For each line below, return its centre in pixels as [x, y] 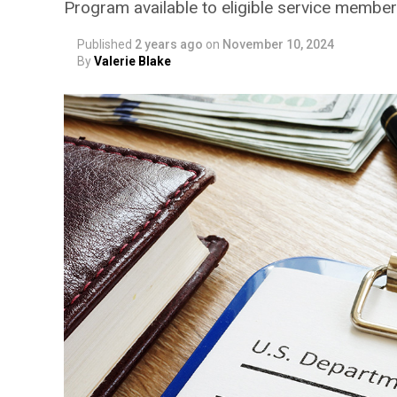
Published [105, 44]
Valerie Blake [132, 61]
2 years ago [169, 44]
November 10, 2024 [278, 44]
